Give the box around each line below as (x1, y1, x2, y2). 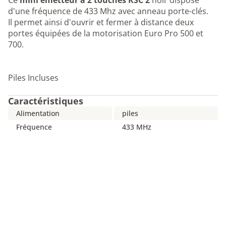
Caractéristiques (8, 95, 83, 107)
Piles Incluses (8, 72, 59, 83)
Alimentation (16, 108, 60, 118)
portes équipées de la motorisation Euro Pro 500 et (8, 28, 203, 39)
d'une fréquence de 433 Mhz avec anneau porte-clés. (8, 6, 208, 17)
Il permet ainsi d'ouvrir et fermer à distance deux (8, 17, 194, 28)
